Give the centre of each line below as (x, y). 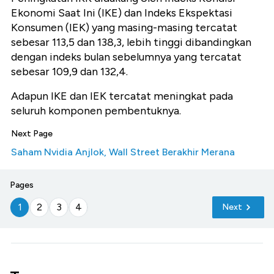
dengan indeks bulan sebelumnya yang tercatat (126, 57)
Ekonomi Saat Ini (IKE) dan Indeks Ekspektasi (122, 13)
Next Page (32, 134)
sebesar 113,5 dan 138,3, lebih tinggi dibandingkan (131, 43)
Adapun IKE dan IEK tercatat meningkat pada (122, 96)
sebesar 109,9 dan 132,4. (69, 72)
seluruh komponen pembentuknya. (96, 111)
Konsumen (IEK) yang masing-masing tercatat (124, 28)
